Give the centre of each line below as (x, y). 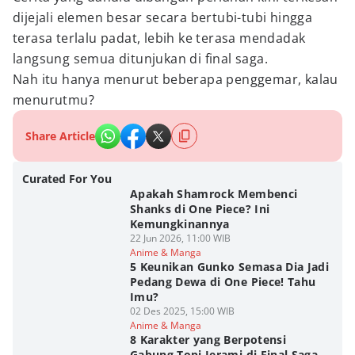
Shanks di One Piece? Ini (200, 209)
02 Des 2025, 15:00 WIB (182, 311)
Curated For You (67, 179)
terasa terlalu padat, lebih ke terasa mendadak (159, 38)
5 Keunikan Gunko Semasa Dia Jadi (229, 267)
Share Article (60, 136)
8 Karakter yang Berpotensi (208, 340)
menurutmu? (54, 100)
